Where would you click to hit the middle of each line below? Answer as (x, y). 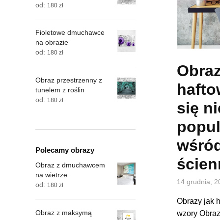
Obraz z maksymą (64, 213)
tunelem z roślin (60, 90)
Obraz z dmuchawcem (70, 165)
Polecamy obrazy (65, 150)
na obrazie (52, 42)
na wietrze (51, 175)
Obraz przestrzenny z (69, 80)
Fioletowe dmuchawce (70, 33)
